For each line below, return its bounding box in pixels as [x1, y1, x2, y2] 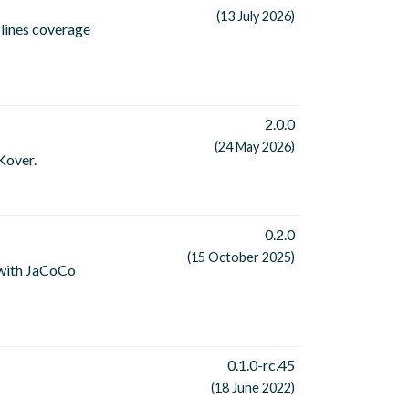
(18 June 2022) [211, 380, 295, 396]
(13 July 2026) [216, 8, 295, 25]
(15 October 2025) [187, 249, 295, 266]
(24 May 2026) [215, 139, 295, 155]
